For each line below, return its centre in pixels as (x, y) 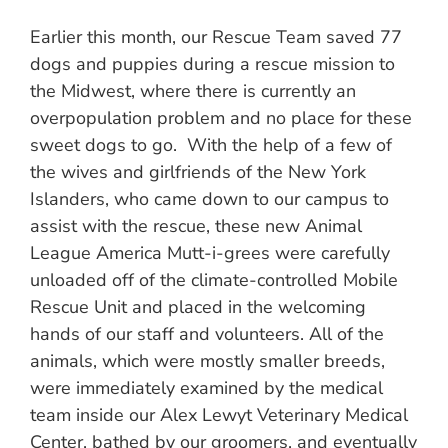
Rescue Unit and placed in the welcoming (198, 307)
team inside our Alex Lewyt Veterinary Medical (219, 415)
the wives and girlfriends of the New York (198, 172)
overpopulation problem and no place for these (221, 118)
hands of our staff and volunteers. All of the (207, 334)
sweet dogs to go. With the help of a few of (211, 145)
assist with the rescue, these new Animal (196, 226)
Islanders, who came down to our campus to (209, 199)
